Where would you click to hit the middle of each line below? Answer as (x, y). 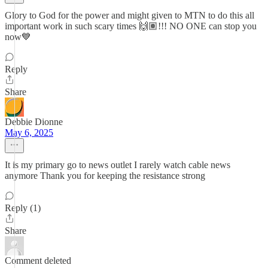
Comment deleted (38, 261)
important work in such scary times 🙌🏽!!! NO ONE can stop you (131, 26)
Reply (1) (23, 208)
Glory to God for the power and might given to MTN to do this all (130, 15)
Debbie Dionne (34, 122)
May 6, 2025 (29, 133)
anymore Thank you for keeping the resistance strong (105, 176)
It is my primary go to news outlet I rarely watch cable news (118, 165)
